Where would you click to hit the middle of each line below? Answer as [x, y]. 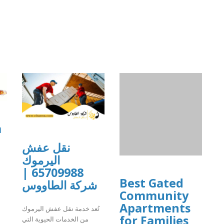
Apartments [155, 208]
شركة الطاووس [59, 185]
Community [154, 196]
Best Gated [151, 183]
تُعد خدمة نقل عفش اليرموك [61, 208]
